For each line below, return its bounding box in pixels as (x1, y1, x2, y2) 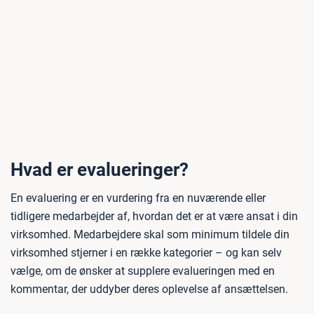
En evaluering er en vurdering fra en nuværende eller (11, 191, 266, 205)
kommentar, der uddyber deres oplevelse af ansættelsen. (11, 282, 288, 296)
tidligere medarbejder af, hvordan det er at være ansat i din (11, 210, 298, 224)
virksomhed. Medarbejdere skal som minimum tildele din (11, 228, 289, 242)
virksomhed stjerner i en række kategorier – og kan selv (11, 246, 282, 260)
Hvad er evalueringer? (11, 159, 189, 181)
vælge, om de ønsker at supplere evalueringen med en (11, 264, 275, 278)
